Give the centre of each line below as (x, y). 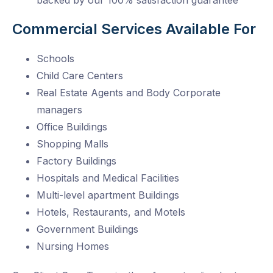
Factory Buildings (76, 161)
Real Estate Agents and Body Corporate (129, 93)
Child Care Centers (80, 76)
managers (59, 110)
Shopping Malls (73, 144)
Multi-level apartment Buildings (108, 195)
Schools (55, 59)
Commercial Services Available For (134, 29)
